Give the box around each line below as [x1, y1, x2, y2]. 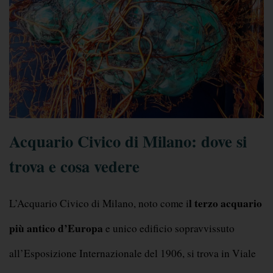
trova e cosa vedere [9, 154, 140, 179]
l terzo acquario [189, 196, 262, 211]
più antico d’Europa [9, 221, 103, 236]
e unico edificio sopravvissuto [103, 221, 235, 236]
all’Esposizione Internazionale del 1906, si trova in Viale [9, 246, 256, 261]
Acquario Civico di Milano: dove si [9, 129, 247, 154]
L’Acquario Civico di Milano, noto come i [9, 196, 189, 211]
